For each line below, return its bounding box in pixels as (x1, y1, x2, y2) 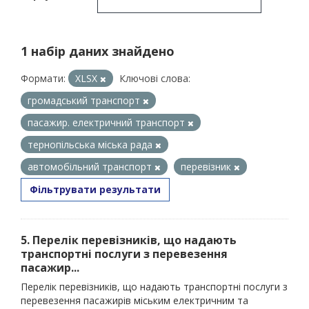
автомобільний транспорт (28, 160, 154, 173)
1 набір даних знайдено (21, 43, 175, 59)
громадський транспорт (28, 94, 143, 107)
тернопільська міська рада (28, 138, 155, 151)
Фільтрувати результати (30, 183, 161, 196)
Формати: (21, 72, 66, 85)
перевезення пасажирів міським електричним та (21, 294, 248, 307)
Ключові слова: (119, 72, 190, 85)
